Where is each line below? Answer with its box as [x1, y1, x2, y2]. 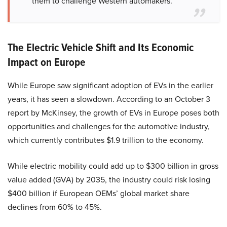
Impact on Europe [8, 54, 86, 70]
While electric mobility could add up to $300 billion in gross [8, 160, 218, 171]
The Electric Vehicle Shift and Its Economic [8, 39, 194, 56]
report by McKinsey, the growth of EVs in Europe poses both [8, 107, 219, 118]
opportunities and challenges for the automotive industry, [8, 121, 210, 132]
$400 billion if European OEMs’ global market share [8, 187, 190, 199]
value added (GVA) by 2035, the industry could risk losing [8, 174, 210, 185]
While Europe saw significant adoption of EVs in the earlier [8, 80, 213, 91]
